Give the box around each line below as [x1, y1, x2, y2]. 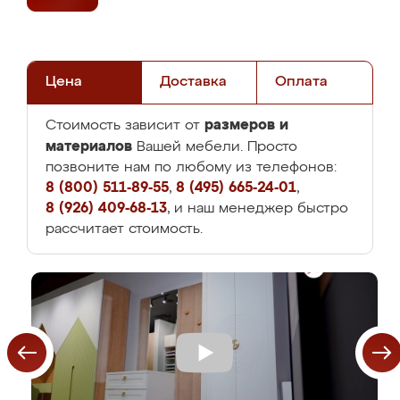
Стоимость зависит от [46, 119, 204, 133]
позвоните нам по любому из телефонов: [46, 161, 337, 175]
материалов [46, 139, 132, 154]
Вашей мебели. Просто [132, 140, 297, 154]
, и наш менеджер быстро [167, 202, 348, 216]
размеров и [204, 118, 288, 132]
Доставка [160, 75, 228, 89]
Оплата [274, 75, 328, 89]
